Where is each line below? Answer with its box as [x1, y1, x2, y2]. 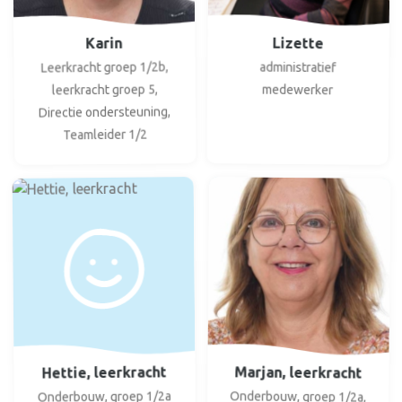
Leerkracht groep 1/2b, [40, 58, 169, 75]
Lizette [272, 34, 324, 51]
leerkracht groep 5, [51, 81, 158, 98]
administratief [259, 59, 336, 74]
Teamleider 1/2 [62, 127, 148, 142]
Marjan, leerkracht [233, 363, 362, 380]
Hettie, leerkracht [41, 363, 167, 380]
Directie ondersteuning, [39, 103, 171, 120]
